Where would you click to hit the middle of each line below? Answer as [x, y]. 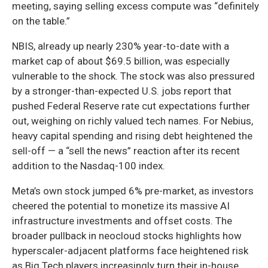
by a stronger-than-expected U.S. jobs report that [122, 91]
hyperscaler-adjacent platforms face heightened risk [130, 250]
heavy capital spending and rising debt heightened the [132, 135]
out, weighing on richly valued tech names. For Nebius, [133, 121]
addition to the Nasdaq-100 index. [89, 165]
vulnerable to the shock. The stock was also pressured [133, 76]
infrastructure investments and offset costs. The [122, 220]
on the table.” [41, 21]
